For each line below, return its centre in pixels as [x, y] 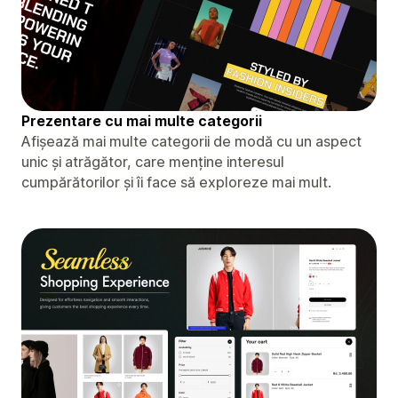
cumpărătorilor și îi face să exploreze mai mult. [176, 182]
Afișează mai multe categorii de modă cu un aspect [191, 141]
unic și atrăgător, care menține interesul [153, 161]
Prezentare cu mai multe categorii [142, 120]
